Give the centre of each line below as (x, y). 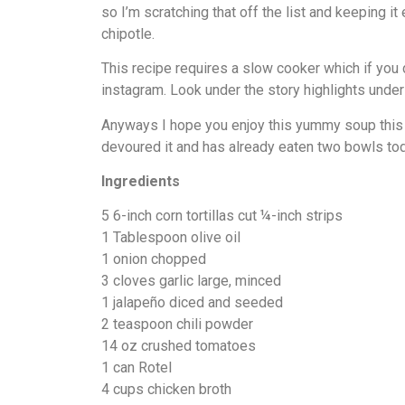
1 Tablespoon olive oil (171, 238)
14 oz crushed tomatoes (179, 346)
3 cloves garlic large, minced (191, 281)
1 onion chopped (154, 259)
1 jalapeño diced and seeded (192, 303)
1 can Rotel (137, 368)
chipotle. (128, 33)
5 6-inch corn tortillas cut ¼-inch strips (222, 216)
